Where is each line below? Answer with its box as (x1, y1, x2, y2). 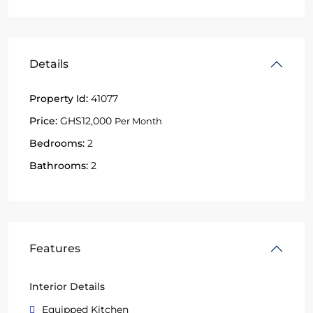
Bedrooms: (29, 137, 85, 150)
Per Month (115, 115, 162, 126)
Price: (29, 115, 57, 127)
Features (29, 242, 80, 255)
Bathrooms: (29, 159, 88, 172)
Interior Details (29, 280, 105, 293)
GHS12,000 (57, 115, 115, 127)
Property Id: (29, 92, 88, 105)
